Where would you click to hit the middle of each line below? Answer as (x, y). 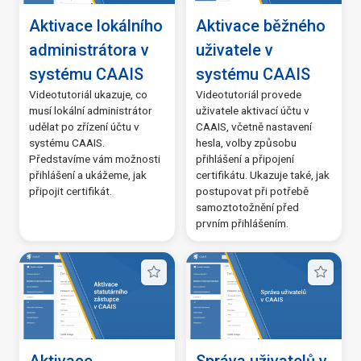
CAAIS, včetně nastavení (254, 126)
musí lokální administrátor (91, 110)
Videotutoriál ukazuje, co (88, 94)
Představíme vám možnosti (95, 158)
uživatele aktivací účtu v (253, 110)
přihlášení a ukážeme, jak (88, 174)
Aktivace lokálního (96, 25)
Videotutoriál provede (249, 94)
